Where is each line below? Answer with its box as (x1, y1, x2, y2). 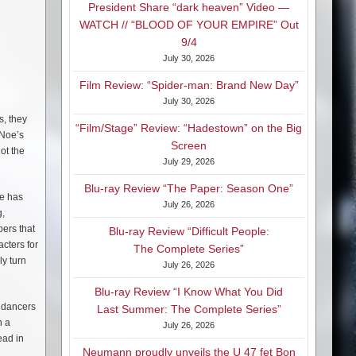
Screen (171, 139, 207, 153)
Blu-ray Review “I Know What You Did (95, 285, 283, 299)
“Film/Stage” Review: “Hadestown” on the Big (75, 122, 302, 135)
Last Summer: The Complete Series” (96, 303, 281, 316)
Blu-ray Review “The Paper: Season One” (84, 182, 293, 195)
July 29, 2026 (163, 157, 215, 167)
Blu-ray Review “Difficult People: (108, 225, 269, 238)
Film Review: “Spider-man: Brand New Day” (79, 79, 299, 92)
